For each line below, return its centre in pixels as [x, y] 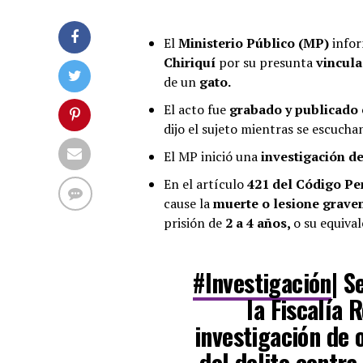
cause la [187, 203]
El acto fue [195, 109]
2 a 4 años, [259, 222]
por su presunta [266, 62]
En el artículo [205, 184]
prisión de [194, 222]
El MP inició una [212, 156]
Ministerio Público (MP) [255, 43]
